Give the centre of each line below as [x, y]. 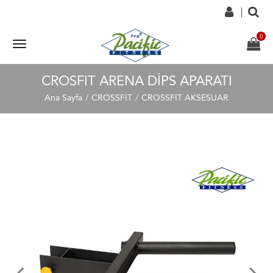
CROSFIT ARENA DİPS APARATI [136, 81]
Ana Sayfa [63, 98]
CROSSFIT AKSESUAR [185, 98]
